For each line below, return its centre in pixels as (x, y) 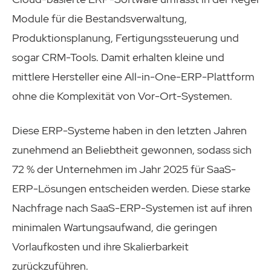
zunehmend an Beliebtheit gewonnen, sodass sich (132, 149)
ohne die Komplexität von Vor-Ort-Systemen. (122, 96)
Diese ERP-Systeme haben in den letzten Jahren (129, 130)
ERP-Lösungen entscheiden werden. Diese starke (131, 188)
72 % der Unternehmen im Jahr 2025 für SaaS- (124, 169)
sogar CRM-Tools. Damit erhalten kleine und (118, 57)
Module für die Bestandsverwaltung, (100, 18)
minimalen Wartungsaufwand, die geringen (115, 227)
